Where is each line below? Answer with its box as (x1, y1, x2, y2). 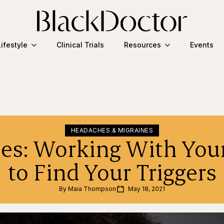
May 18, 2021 (128, 184, 165, 192)
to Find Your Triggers (7, 156, 216, 186)
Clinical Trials (56, 40, 104, 49)
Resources (123, 40, 161, 49)
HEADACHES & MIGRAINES (70, 126, 153, 134)
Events (189, 40, 213, 49)
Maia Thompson (68, 184, 116, 192)
